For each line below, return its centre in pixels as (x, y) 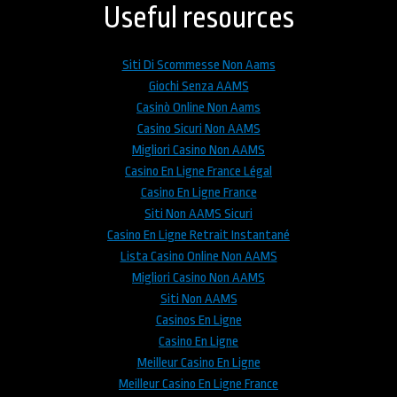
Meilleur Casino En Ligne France (198, 384)
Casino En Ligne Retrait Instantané (198, 235)
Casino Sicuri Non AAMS (198, 128)
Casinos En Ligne (198, 320)
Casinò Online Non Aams (198, 107)
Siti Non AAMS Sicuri (198, 214)
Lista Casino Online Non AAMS (198, 256)
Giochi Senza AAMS (198, 86)
